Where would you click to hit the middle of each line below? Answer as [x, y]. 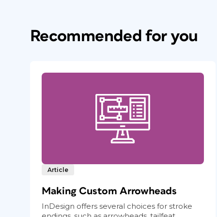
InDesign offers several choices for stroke [117, 206]
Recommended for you [114, 36]
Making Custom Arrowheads [109, 191]
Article [58, 170]
